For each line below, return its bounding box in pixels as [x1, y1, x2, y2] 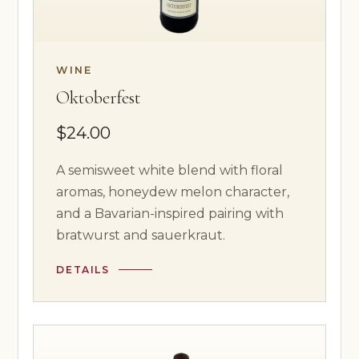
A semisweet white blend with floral [56, 163, 284, 179]
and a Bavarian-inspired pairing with [56, 206, 284, 222]
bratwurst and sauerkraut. [56, 228, 226, 244]
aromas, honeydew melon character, [56, 184, 290, 200]
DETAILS [56, 263, 110, 276]
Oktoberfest [56, 86, 142, 109]
